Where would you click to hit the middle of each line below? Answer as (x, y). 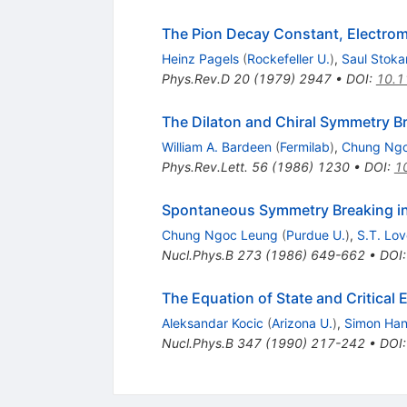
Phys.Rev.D (195, 79)
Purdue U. (315, 235)
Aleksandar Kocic (212, 323)
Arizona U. (302, 323)
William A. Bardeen (216, 147)
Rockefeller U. (288, 59)
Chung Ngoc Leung (219, 235)
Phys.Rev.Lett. (204, 167)
